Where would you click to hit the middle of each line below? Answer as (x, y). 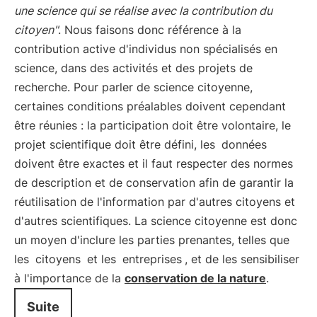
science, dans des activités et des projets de (133, 68)
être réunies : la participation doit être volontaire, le (152, 125)
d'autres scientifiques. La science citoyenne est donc (156, 221)
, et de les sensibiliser (242, 259)
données (244, 144)
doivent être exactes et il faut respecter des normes (154, 163)
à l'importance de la (69, 278)
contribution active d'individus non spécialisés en (146, 49)
